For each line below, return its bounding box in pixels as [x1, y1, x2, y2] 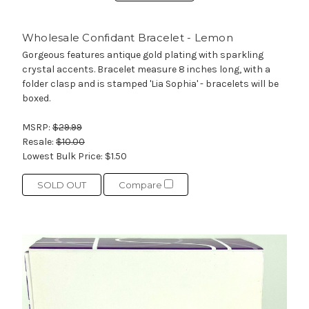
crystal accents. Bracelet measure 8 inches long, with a [21, 63, 270, 76]
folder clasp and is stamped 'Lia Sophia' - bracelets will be [21, 78, 279, 90]
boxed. [21, 92, 52, 105]
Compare [118, 179, 164, 191]
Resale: [21, 136, 56, 148]
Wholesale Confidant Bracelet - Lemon [21, 31, 233, 45]
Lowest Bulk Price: [21, 150, 105, 163]
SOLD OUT [37, 179, 86, 190]
